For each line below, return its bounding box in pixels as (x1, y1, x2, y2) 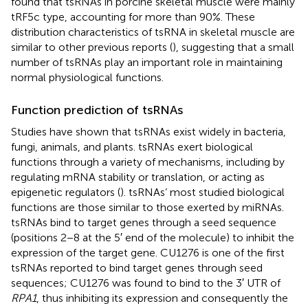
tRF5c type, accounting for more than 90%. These (11, 10, 255, 23)
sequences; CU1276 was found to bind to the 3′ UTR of (11, 276, 280, 289)
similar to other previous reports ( (11, 40, 173, 54)
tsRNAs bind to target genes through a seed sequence (11, 215, 276, 229)
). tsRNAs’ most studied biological (120, 185, 285, 199)
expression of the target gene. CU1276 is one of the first (11, 245, 285, 259)
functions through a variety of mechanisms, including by (11, 155, 285, 168)
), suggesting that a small (173, 40, 294, 54)
